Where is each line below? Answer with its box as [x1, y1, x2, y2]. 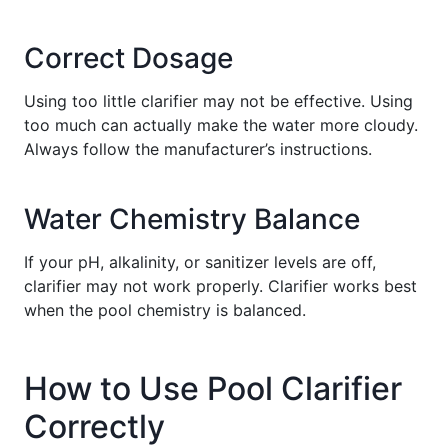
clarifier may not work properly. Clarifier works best [24, 275, 417, 296]
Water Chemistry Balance [24, 201, 360, 236]
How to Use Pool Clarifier [24, 368, 402, 408]
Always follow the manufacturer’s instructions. [24, 138, 372, 159]
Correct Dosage [24, 40, 233, 75]
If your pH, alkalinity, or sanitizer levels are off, [24, 251, 376, 272]
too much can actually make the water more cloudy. [24, 114, 418, 135]
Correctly [24, 406, 165, 446]
